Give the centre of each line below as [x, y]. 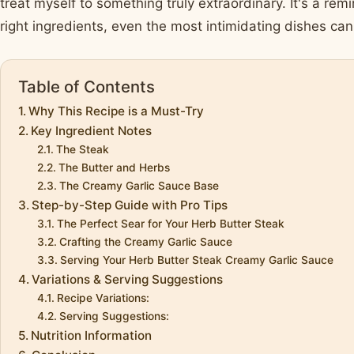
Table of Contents [87, 87]
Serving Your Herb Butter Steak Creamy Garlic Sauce [196, 260]
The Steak [82, 150]
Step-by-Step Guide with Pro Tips [130, 205]
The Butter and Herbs [114, 168]
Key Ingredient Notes [92, 131]
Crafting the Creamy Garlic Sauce [145, 242]
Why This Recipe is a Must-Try [117, 111]
